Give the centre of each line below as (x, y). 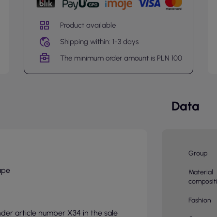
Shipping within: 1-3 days (99, 41)
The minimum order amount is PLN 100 (121, 58)
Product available (88, 25)
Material (201, 172)
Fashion (200, 200)
